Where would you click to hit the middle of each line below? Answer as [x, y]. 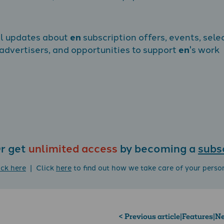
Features [197, 216]
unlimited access [73, 147]
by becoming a [158, 147]
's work [204, 49]
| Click [41, 167]
